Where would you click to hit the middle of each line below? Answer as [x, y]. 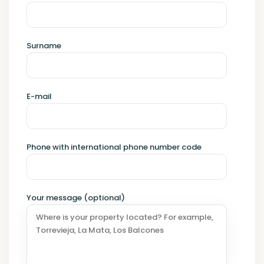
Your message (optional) [76, 198]
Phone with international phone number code [114, 147]
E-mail [39, 97]
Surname [44, 46]
